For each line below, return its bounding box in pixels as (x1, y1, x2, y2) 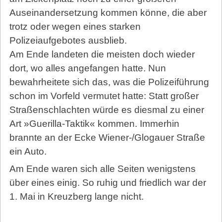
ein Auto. (9, 146, 47, 157)
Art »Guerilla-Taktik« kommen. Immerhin (9, 118, 179, 129)
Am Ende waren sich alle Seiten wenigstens (9, 164, 196, 174)
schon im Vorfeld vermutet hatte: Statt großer (9, 90, 199, 101)
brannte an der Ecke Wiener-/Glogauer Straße (9, 132, 205, 143)
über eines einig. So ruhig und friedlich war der (9, 177, 206, 188)
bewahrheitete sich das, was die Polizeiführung (9, 76, 209, 87)
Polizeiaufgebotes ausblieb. (9, 35, 127, 46)
